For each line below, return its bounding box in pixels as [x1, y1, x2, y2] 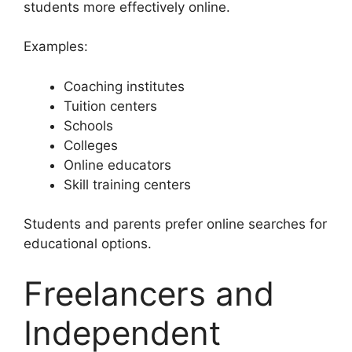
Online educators [64, 156, 171, 173]
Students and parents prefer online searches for [24, 216, 327, 233]
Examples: [24, 38, 88, 55]
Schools [64, 117, 113, 134]
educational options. [24, 236, 152, 252]
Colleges [64, 137, 118, 153]
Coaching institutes [64, 78, 185, 94]
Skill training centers [64, 176, 191, 192]
